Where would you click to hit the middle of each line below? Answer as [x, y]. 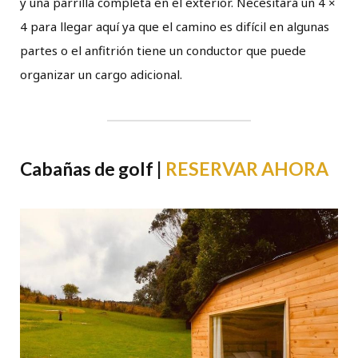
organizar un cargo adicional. [101, 75]
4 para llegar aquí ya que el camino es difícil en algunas [175, 27]
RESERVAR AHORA [247, 169]
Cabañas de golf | [93, 169]
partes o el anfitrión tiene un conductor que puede [163, 51]
